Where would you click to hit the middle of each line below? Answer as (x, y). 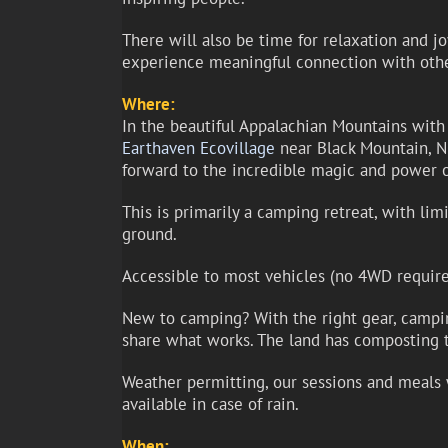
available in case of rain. (210, 404)
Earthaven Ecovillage (198, 148)
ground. (149, 234)
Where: (148, 104)
